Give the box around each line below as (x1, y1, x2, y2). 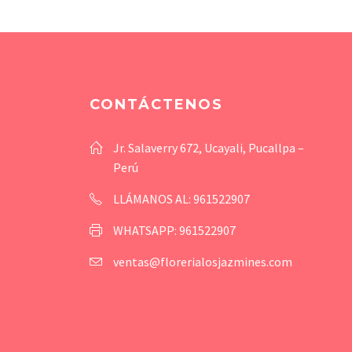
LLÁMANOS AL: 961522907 (112, 191, 250, 207)
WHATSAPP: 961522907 (112, 222, 236, 239)
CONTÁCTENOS (89, 96, 223, 114)
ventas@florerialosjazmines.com (112, 254, 292, 270)
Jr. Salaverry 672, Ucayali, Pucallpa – (112, 140, 304, 156)
